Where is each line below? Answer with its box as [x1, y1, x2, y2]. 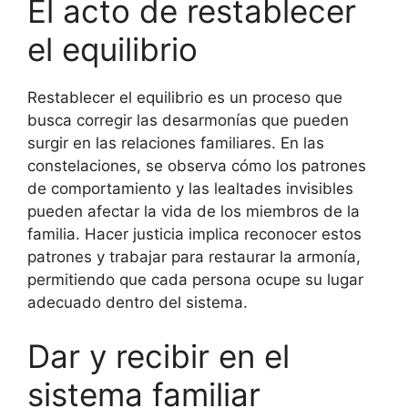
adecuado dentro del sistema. [27, 292, 248, 311]
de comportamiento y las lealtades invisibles [27, 178, 353, 198]
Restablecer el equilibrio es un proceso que [27, 87, 342, 107]
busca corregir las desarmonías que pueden [27, 110, 349, 129]
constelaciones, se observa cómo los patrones [27, 156, 366, 175]
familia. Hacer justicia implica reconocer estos [27, 224, 362, 243]
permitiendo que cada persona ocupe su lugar [27, 270, 363, 289]
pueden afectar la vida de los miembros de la [27, 201, 360, 220]
